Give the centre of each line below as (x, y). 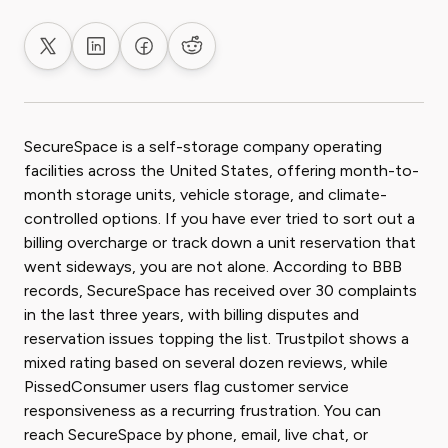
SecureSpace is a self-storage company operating (203, 146)
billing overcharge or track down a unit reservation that (220, 242)
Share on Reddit (247, 56)
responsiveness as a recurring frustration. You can (202, 410)
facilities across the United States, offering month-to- (221, 170)
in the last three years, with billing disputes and (191, 314)
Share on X (85, 56)
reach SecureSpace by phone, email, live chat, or (196, 434)
